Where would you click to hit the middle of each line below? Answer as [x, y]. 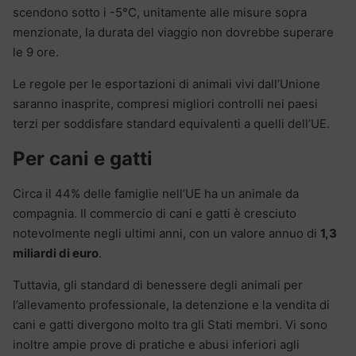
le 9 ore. [36, 52]
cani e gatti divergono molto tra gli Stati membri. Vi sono [170, 324]
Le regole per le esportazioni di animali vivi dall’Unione [166, 83]
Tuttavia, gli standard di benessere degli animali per [158, 284]
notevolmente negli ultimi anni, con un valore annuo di [166, 233]
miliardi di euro [56, 253]
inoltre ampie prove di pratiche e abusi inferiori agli [156, 344]
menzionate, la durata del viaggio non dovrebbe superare [173, 32]
